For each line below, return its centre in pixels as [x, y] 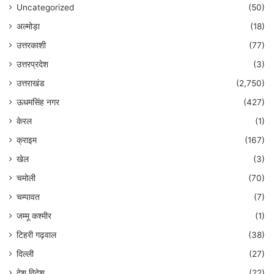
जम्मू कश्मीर [34, 216]
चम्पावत [28, 197]
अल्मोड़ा [28, 27]
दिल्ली [25, 254]
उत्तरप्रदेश [32, 65]
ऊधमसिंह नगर [38, 102]
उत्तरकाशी [31, 46]
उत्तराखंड [31, 83]
